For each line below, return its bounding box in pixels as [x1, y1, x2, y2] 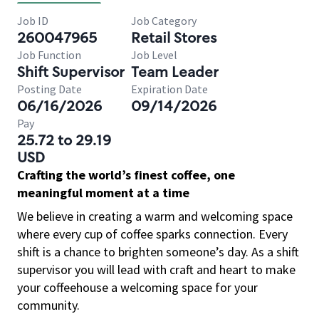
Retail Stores [131, 28, 216, 47]
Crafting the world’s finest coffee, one [17, 167, 235, 183]
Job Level [131, 48, 177, 62]
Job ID [17, 14, 48, 28]
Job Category [131, 14, 197, 28]
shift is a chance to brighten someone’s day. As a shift [17, 244, 299, 260]
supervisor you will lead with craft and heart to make [17, 261, 296, 278]
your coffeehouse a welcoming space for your [17, 279, 258, 296]
